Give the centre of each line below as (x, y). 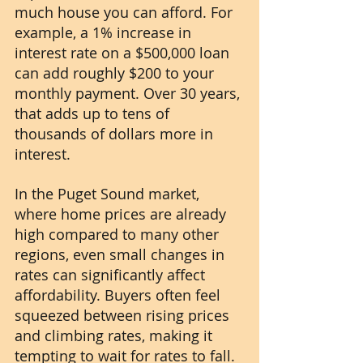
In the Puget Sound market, (109, 194)
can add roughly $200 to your (116, 73)
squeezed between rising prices (124, 316)
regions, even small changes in (122, 255)
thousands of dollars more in (116, 134)
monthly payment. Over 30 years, (129, 94)
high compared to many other (119, 235)
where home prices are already (122, 214)
